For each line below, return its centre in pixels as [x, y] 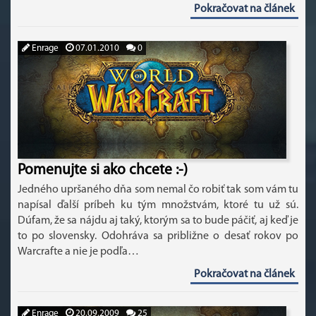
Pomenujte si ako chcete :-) [103, 170]
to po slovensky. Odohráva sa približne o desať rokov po [158, 236]
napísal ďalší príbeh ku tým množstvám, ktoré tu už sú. [158, 205]
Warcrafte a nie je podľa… [78, 252]
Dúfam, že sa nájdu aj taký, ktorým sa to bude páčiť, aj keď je [158, 221]
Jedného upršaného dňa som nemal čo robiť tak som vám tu [158, 190]
